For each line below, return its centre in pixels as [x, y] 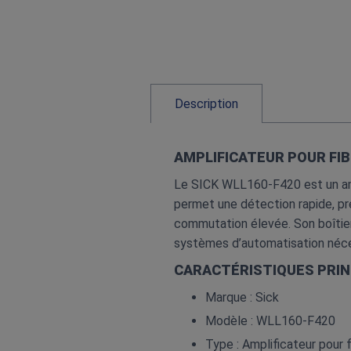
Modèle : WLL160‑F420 [270, 321]
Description [206, 104]
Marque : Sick [242, 297]
